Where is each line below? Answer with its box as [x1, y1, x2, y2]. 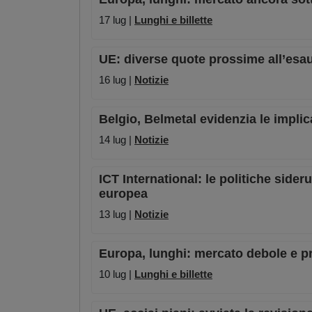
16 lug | [99, 74, 134, 86]
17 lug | [99, 14, 134, 26]
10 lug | [99, 268, 134, 281]
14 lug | [99, 134, 134, 146]
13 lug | [99, 208, 134, 221]
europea [99, 187, 148, 201]
